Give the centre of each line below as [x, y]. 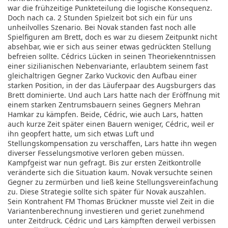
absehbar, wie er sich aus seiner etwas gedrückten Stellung [109, 47]
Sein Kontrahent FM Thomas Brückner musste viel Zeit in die [111, 201]
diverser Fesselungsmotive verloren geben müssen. [96, 153]
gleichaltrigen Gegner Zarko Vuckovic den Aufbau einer [102, 76]
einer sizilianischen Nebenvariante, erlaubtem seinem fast [108, 66]
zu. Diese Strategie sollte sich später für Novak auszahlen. [107, 192]
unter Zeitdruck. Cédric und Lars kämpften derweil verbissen [112, 221]
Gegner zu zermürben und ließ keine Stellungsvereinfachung [113, 182]
